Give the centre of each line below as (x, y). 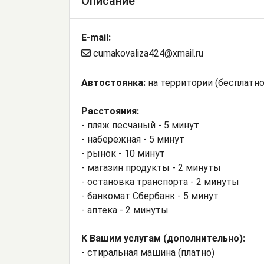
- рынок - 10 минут (123, 154)
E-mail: (96, 38)
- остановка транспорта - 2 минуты (160, 182)
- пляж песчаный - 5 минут (140, 126)
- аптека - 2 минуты (125, 210)
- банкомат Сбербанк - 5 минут (150, 196)
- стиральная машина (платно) (148, 253)
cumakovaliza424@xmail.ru (147, 54)
